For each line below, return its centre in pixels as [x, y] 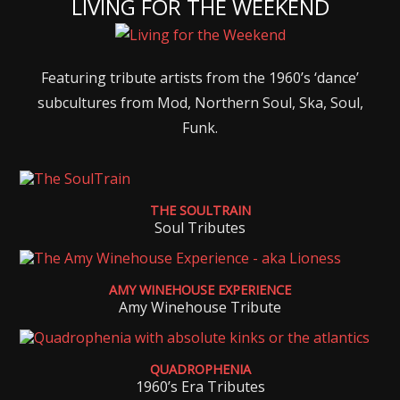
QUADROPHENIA [200, 369]
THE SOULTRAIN [200, 210]
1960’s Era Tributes [200, 386]
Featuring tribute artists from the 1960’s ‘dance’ [200, 77]
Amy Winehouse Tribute [200, 307]
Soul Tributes [200, 227]
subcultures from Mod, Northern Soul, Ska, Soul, [200, 102]
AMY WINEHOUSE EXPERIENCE [200, 289]
